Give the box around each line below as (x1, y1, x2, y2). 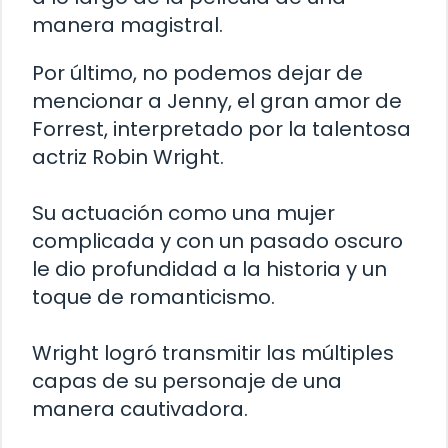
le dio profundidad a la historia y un (32, 254, 387, 283)
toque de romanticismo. (32, 282, 275, 311)
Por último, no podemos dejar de (32, 58, 363, 87)
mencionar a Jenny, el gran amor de (32, 86, 402, 115)
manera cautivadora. (32, 394, 248, 423)
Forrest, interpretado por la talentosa (32, 114, 411, 143)
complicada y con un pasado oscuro (32, 226, 403, 255)
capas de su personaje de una (32, 366, 342, 395)
